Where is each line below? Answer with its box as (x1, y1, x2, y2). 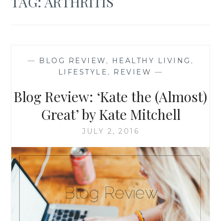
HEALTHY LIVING (111, 56, 191, 65)
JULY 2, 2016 (82, 126, 139, 136)
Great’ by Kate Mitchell (40, 105, 181, 123)
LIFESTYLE (58, 67, 108, 76)
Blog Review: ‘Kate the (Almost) (14, 87, 207, 106)
